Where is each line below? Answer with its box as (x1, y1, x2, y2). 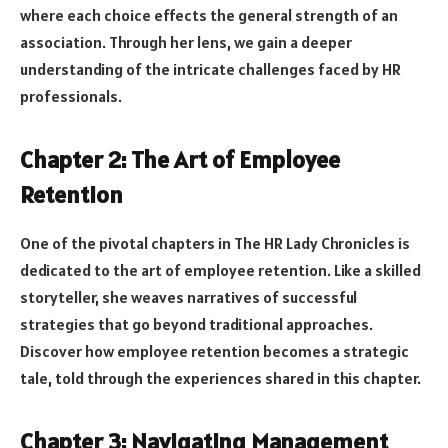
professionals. (20, 85, 122, 106)
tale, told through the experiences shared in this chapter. (20, 367, 421, 388)
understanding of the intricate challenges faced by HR (20, 58, 401, 79)
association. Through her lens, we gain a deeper (20, 31, 352, 52)
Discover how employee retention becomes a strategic (20, 340, 409, 361)
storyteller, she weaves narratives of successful (20, 286, 357, 307)
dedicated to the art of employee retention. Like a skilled (20, 259, 421, 280)
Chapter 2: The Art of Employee (20, 143, 340, 175)
